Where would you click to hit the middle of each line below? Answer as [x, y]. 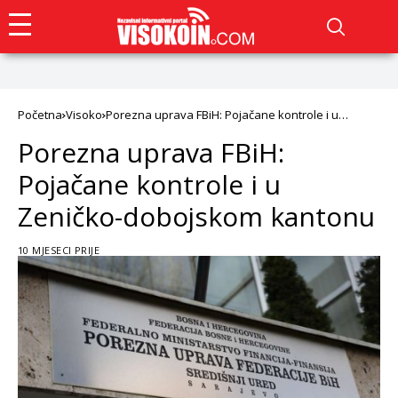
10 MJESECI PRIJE [59, 250]
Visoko [84, 115]
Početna [40, 115]
